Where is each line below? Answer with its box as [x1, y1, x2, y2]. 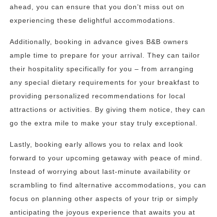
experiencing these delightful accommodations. [10, 16, 175, 24]
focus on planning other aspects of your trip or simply [10, 195, 198, 202]
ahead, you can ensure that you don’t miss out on [10, 3, 185, 11]
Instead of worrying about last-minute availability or [10, 168, 191, 175]
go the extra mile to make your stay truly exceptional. [10, 119, 198, 127]
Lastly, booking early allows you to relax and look [10, 140, 183, 148]
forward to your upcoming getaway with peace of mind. [10, 154, 202, 162]
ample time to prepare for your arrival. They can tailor [10, 51, 200, 59]
